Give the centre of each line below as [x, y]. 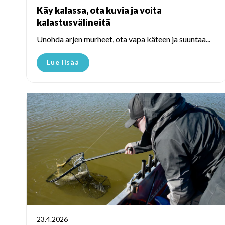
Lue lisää [63, 62]
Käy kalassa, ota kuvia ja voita [99, 10]
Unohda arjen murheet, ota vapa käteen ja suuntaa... [124, 39]
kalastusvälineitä [74, 22]
